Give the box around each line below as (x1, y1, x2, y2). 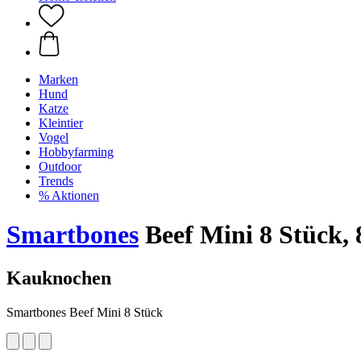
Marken (39, 73, 78, 86)
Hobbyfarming (39, 145, 114, 159)
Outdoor (39, 160, 81, 173)
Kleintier (39, 116, 83, 130)
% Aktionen (39, 189, 99, 202)
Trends (39, 174, 73, 188)
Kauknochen (6, 267, 111, 288)
